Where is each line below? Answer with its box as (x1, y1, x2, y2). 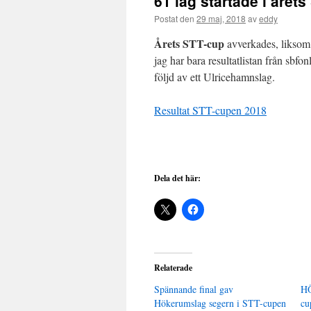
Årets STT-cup (154, 35, 227, 51)
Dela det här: (154, 172, 201, 184)
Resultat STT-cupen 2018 (154, 103, 267, 117)
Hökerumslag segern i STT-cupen (154, 296, 286, 310)
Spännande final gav (154, 283, 233, 296)
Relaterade (154, 262, 192, 274)
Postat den (154, 12, 194, 24)
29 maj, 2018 (196, 12, 246, 24)
